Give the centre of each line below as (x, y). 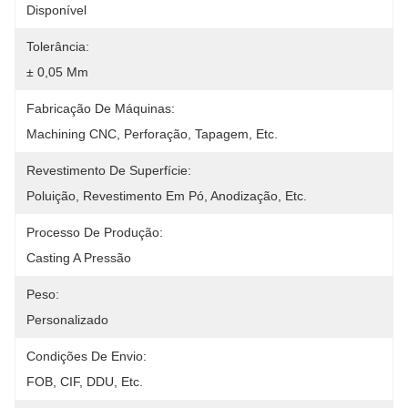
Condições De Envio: (87, 356)
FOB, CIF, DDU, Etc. (85, 382)
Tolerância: (58, 46)
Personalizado (67, 320)
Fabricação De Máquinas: (101, 108)
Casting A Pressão (79, 258)
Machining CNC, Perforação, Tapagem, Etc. (152, 134)
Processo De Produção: (95, 232)
